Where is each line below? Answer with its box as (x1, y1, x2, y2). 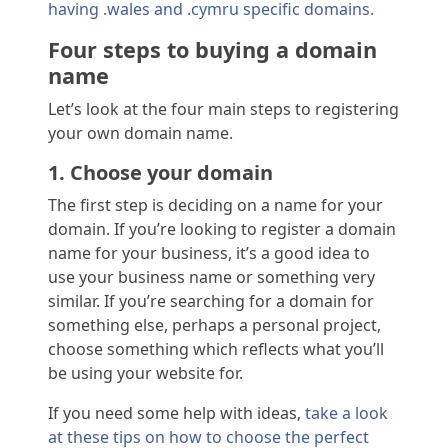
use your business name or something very (48, 266, 375, 289)
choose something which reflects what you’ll (48, 338, 384, 361)
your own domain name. (48, 122, 237, 145)
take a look (305, 402, 388, 425)
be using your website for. (48, 362, 247, 385)
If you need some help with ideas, (48, 402, 305, 425)
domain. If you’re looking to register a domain (48, 218, 396, 241)
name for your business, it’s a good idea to (48, 242, 370, 265)
